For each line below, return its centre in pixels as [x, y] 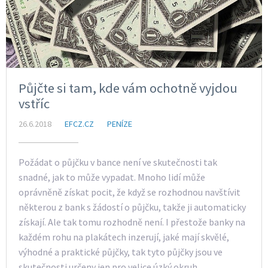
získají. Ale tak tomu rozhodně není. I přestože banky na [132, 222]
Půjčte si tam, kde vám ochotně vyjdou [128, 88]
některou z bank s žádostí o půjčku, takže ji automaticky [132, 207]
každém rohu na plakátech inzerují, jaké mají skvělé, [124, 237]
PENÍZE [120, 124]
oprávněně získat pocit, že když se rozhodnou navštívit [130, 192]
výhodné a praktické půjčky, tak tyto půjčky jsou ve [121, 252]
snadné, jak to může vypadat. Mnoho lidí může [112, 177]
